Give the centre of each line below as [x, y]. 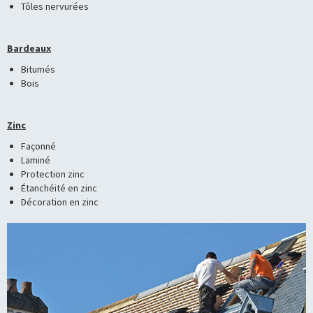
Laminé [36, 160]
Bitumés [38, 70]
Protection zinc [53, 174]
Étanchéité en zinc [59, 188]
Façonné [38, 146]
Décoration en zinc [60, 202]
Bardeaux [29, 49]
